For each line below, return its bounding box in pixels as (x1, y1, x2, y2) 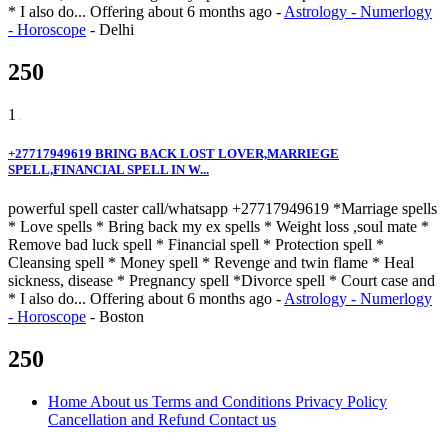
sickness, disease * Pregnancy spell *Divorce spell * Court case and (8, 272, 435, 290)
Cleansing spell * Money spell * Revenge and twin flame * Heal (8, 254, 414, 272)
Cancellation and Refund (48, 410, 209, 428)
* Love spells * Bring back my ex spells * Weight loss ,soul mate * (8, 218, 429, 236)
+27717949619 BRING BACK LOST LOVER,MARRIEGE (8, 145, 339, 161)
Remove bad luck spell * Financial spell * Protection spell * (8, 236, 384, 254)
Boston (99, 308, 144, 326)
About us (90, 392, 152, 410)
